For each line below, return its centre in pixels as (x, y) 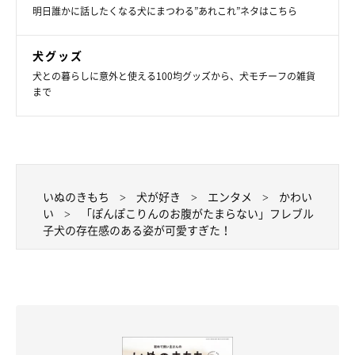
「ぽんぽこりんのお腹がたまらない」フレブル (197, 213)
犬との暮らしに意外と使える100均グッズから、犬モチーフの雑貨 (174, 76)
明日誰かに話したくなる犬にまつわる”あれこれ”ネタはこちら (165, 11)
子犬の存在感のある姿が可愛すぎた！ (137, 229)
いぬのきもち (76, 196)
